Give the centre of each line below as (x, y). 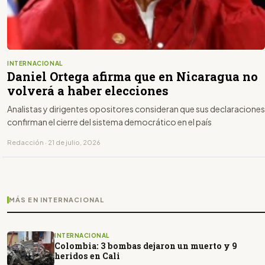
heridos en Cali (87, 256)
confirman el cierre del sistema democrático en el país (109, 122)
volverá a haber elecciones (88, 90)
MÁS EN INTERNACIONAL (56, 199)
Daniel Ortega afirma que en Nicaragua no (132, 76)
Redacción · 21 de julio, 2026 (54, 142)
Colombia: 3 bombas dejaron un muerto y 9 (146, 245)
